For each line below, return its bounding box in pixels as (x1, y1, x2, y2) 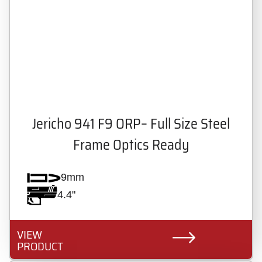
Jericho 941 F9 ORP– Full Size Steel (32, 112, 230, 135)
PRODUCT (17, 237, 64, 256)
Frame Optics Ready (73, 133, 189, 156)
